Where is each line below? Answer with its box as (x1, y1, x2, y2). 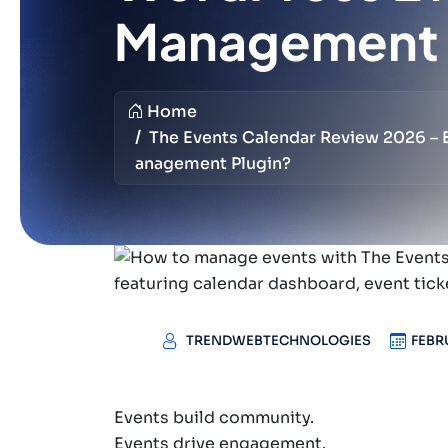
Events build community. (124, 406, 314, 428)
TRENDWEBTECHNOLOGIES (186, 332, 371, 349)
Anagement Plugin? (135, 153, 291, 174)
